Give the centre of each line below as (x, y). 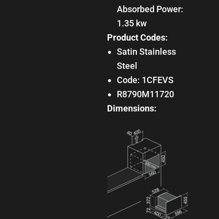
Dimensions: (131, 108)
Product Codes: (137, 37)
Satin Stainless (119, 51)
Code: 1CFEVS (148, 80)
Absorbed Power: (150, 9)
